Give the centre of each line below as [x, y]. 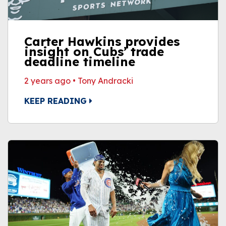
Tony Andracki [105, 81]
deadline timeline [80, 62]
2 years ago [47, 81]
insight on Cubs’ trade [94, 51]
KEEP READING [57, 101]
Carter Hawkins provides [102, 41]
